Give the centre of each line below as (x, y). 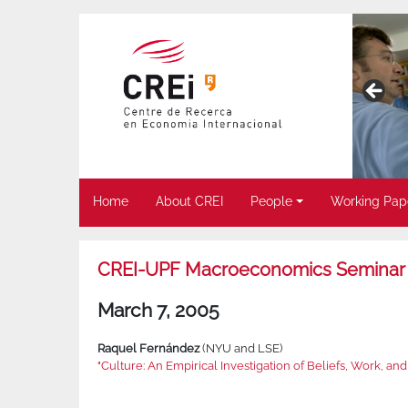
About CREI (189, 202)
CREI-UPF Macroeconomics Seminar (251, 270)
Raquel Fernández (148, 349)
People (271, 202)
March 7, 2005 (158, 311)
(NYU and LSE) (241, 349)
